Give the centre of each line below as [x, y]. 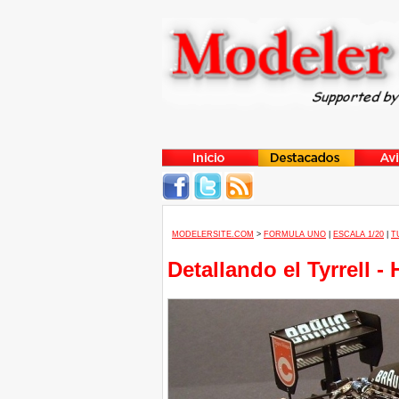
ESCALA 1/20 [358, 234]
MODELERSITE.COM [213, 234]
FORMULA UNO [295, 234]
